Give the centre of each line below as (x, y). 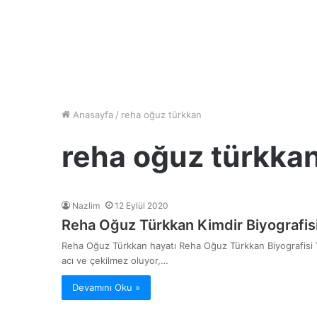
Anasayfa (92, 115)
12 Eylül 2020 (142, 206)
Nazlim (86, 206)
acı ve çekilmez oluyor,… (115, 260)
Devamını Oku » (106, 287)
